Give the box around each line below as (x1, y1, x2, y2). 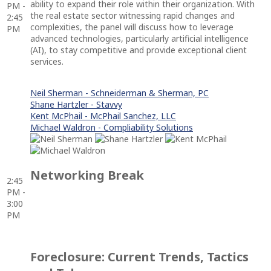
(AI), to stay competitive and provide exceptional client (30, 44, 247, 56)
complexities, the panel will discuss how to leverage (30, 21, 233, 33)
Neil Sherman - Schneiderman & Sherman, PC (30, 87, 209, 99)
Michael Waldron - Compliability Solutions (30, 121, 193, 133)
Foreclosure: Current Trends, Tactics (30, 248, 249, 265)
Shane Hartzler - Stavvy (30, 98, 122, 110)
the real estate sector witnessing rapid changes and (30, 9, 235, 21)
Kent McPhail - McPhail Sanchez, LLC (30, 109, 176, 122)
